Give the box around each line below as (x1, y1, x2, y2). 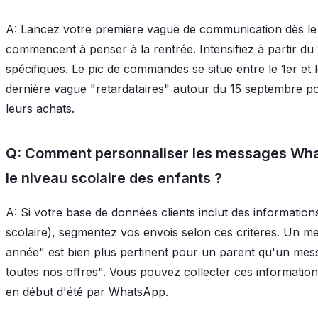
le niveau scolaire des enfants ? (6, 169, 222, 187)
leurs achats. (6, 101, 75, 116)
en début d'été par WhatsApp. (6, 284, 168, 299)
